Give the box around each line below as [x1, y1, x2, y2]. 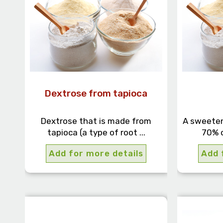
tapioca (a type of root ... [47, 127, 145, 138]
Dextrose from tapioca [45, 88, 148, 100]
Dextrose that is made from [41, 116, 152, 126]
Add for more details [49, 148, 144, 159]
